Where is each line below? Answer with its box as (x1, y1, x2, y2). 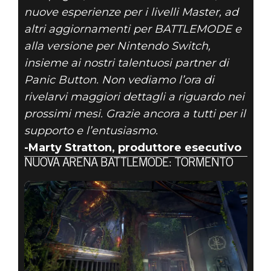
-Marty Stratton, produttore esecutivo (24, 140, 241, 154)
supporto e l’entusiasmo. (24, 123, 158, 137)
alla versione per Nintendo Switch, (24, 39, 211, 53)
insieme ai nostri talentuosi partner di (24, 56, 229, 70)
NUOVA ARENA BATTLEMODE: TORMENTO (24, 157, 233, 170)
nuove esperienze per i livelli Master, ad (24, 5, 238, 19)
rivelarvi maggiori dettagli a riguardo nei (24, 90, 244, 103)
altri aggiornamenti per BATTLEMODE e (24, 22, 241, 36)
